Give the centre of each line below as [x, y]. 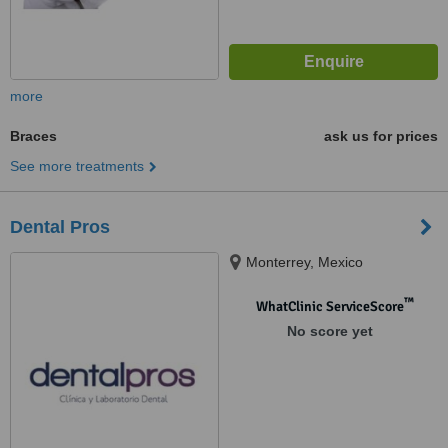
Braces [33, 136]
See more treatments [77, 166]
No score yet [329, 331]
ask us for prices [381, 136]
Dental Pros [60, 227]
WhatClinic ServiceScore [329, 306]
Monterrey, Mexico [304, 262]
